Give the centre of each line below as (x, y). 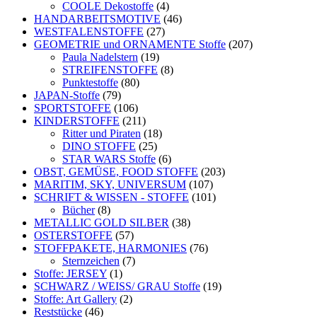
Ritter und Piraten (102, 133)
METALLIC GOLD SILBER (102, 223)
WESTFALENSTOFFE (89, 31)
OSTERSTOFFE (73, 235)
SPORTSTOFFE (73, 108)
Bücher (79, 210)
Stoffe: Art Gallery (75, 299)
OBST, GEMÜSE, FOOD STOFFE (116, 172)
